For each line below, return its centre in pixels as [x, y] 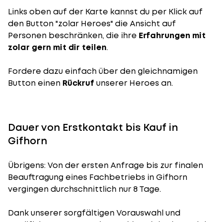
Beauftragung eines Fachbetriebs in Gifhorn [98, 177]
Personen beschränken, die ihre [73, 35]
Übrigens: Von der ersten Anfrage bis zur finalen [106, 165]
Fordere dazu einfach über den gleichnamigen [103, 71]
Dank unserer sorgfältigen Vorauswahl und [94, 213]
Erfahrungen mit [172, 35]
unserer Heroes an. [135, 83]
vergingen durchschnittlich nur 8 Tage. [84, 189]
